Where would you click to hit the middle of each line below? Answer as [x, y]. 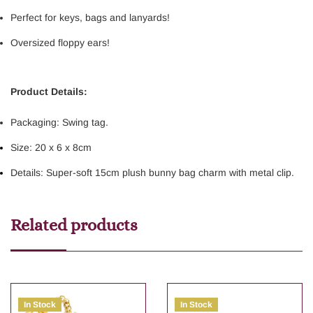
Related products [74, 225]
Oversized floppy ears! [60, 43]
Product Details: [49, 92]
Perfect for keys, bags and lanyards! [90, 18]
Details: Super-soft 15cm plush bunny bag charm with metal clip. [152, 173]
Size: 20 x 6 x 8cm [51, 148]
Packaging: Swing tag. [59, 123]
